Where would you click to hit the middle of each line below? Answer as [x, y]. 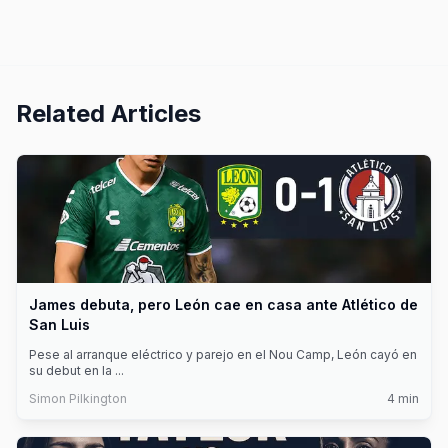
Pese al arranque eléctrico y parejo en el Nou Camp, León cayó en [223, 354]
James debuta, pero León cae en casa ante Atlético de [223, 304]
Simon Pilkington [78, 398]
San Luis [59, 324]
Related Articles [108, 113]
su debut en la [72, 370]
